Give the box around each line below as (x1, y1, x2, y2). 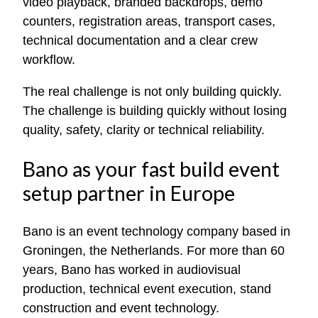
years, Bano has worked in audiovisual (23, 263, 241, 277)
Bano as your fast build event (23, 157, 280, 182)
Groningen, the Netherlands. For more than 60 (23, 243, 285, 258)
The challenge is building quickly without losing (23, 104, 287, 119)
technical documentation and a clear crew (23, 33, 258, 48)
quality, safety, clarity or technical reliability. (23, 123, 265, 138)
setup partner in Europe (23, 181, 235, 206)
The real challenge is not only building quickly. (23, 84, 282, 99)
